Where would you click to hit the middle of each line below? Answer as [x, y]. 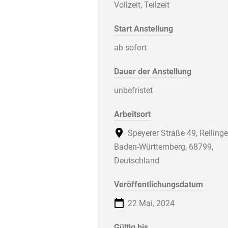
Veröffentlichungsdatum [159, 185]
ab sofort [130, 48]
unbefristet [133, 91]
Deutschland [137, 161]
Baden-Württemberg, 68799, [164, 147]
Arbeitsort [132, 115]
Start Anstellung [144, 29]
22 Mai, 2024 [150, 204]
